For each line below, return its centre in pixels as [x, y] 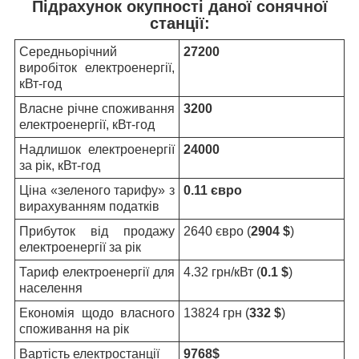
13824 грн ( [216, 313]
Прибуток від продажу [97, 231]
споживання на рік [74, 329]
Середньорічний [68, 51]
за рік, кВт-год [60, 165]
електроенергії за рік [80, 247]
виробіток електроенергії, [97, 67]
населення [51, 288]
